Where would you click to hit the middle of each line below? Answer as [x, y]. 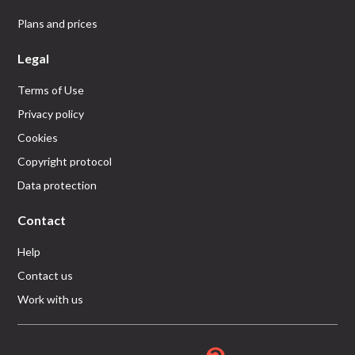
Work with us [51, 299]
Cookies [38, 137]
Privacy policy [51, 114]
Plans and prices [58, 23]
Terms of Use [51, 90]
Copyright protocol [65, 161]
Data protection [57, 185]
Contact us [46, 275]
